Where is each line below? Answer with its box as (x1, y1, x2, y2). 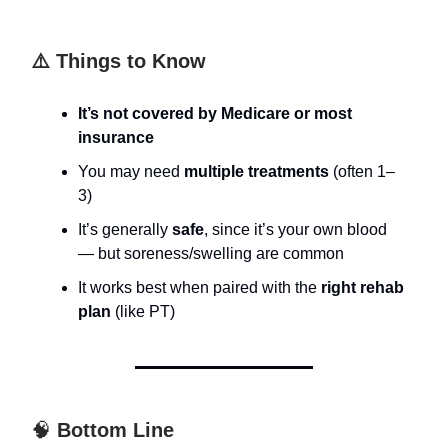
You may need (78, 163, 184, 180)
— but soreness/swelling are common (78, 245, 344, 262)
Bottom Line (51, 419, 174, 441)
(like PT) (111, 303, 175, 320)
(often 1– (329, 163, 395, 180)
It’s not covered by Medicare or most (78, 105, 352, 122)
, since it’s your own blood (204, 221, 387, 238)
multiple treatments (184, 163, 329, 180)
